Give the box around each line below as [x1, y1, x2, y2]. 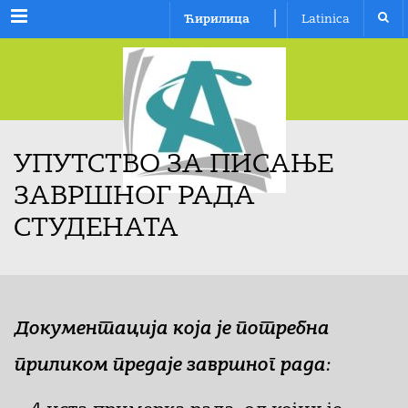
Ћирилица [184, 14, 250, 25]
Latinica [301, 14, 350, 25]
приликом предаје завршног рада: [14, 357, 331, 375]
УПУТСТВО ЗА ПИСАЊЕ [14, 153, 333, 178]
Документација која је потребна [14, 321, 329, 339]
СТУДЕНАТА [14, 217, 178, 242]
